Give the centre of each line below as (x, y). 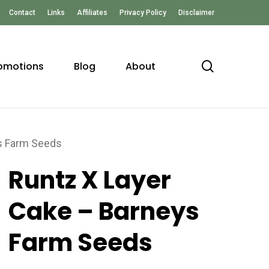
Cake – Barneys (104, 212)
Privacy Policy (143, 13)
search (231, 65)
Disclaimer (196, 13)
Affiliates (92, 13)
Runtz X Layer (90, 180)
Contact (22, 13)
